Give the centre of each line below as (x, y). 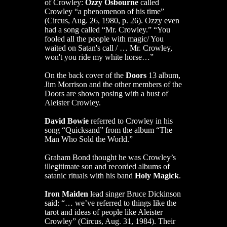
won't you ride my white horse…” (99, 57)
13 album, (163, 75)
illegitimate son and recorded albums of (107, 166)
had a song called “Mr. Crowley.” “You (107, 29)
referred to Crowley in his (131, 121)
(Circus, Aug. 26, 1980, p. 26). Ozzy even (112, 20)
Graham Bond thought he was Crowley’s (110, 157)
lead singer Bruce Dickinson (135, 194)
